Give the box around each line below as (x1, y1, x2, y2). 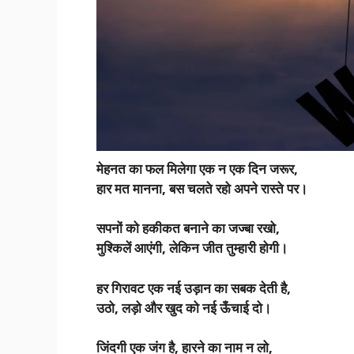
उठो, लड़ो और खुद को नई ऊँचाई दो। (96, 298, 271, 317)
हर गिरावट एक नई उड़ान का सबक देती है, (96, 278, 291, 297)
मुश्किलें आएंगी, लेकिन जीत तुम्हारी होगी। (96, 239, 288, 258)
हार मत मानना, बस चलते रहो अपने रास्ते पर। (96, 179, 307, 198)
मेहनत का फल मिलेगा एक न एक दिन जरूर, (96, 159, 298, 178)
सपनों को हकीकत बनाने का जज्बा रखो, (96, 219, 280, 238)
